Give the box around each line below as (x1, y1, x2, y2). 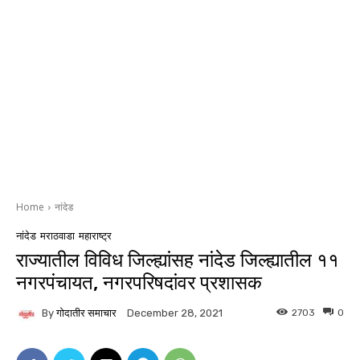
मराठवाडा (40, 230, 75, 243)
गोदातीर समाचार (56, 306, 117, 319)
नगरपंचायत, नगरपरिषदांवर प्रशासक (16, 272, 262, 295)
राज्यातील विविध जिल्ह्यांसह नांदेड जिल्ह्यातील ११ (16, 249, 339, 272)
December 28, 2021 (127, 307, 223, 320)
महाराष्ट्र (79, 230, 112, 243)
